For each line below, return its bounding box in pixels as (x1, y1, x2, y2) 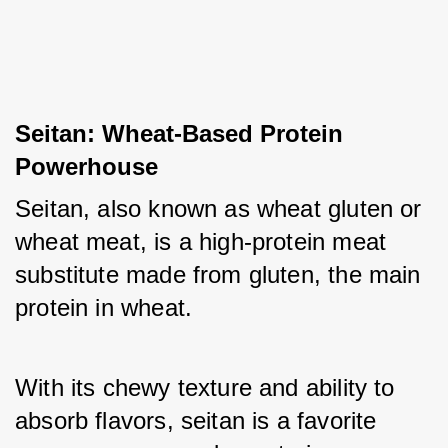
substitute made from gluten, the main (15, 261, 421, 288)
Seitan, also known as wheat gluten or (15, 195, 422, 222)
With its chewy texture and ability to (15, 374, 395, 401)
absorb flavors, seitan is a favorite (15, 407, 377, 434)
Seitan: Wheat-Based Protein (15, 120, 343, 147)
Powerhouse (15, 153, 158, 180)
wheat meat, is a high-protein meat (15, 228, 387, 255)
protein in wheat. (15, 294, 200, 321)
